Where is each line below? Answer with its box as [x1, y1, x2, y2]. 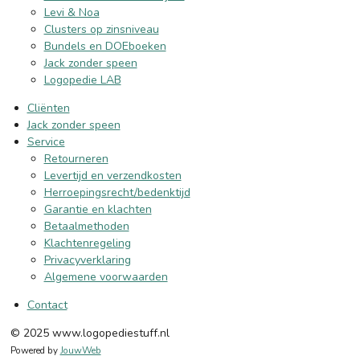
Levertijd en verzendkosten [43, 168, 182, 183]
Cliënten [27, 100, 70, 116]
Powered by [10, 344, 60, 357]
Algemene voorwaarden [43, 269, 168, 284]
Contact [27, 297, 67, 313]
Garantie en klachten [43, 202, 152, 217]
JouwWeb [59, 344, 101, 357]
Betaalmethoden [43, 219, 129, 234]
